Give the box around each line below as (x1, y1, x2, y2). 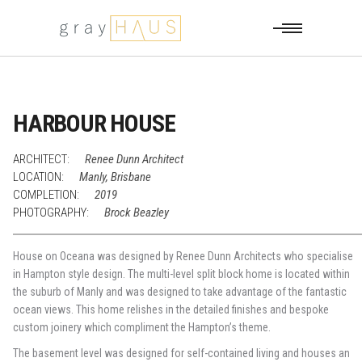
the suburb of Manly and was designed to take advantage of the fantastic (13, 285, 347, 298)
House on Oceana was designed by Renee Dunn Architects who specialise (13, 250, 354, 263)
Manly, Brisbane (79, 170, 152, 184)
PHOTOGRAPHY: (13, 205, 90, 220)
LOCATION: (13, 170, 65, 184)
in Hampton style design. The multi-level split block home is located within (13, 267, 351, 280)
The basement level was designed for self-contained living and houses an (13, 347, 351, 360)
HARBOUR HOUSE (13, 109, 175, 137)
